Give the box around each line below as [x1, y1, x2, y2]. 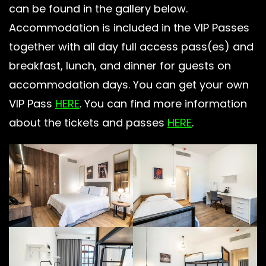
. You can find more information [80, 96, 247, 111]
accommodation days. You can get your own [9, 77, 249, 92]
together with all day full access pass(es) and [9, 39, 254, 54]
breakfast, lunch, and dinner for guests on [9, 58, 231, 73]
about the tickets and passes [9, 115, 167, 130]
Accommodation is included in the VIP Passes [9, 20, 249, 35]
